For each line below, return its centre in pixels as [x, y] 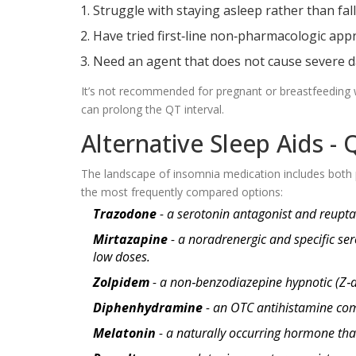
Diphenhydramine [148, 307]
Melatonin [124, 333]
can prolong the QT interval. [153, 109]
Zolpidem [121, 282]
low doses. [122, 256]
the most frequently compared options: [182, 192]
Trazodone [125, 213]
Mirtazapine [130, 239]
